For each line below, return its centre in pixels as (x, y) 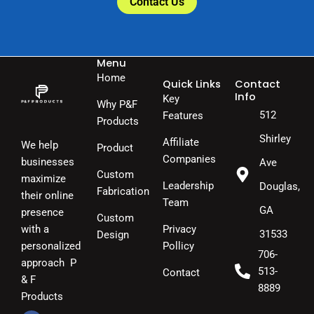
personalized (51, 246)
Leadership (189, 185)
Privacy (180, 229)
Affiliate (181, 142)
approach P (49, 263)
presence (42, 213)
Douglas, (279, 186)
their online (47, 196)
